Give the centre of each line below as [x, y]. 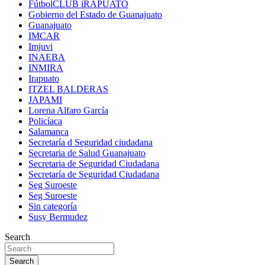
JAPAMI [45, 100]
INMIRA [46, 68]
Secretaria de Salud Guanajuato [87, 153]
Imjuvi [41, 47]
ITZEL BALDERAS [68, 89]
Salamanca [49, 132]
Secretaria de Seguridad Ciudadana [94, 164]
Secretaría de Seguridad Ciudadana [94, 174]
